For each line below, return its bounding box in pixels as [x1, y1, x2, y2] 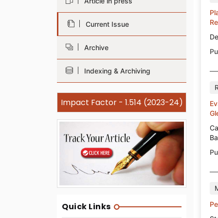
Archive [80, 43, 109, 52]
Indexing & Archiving [80, 66, 150, 75]
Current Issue [82, 19, 129, 28]
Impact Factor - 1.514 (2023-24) [60, 96, 183, 108]
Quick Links [62, 200, 111, 212]
